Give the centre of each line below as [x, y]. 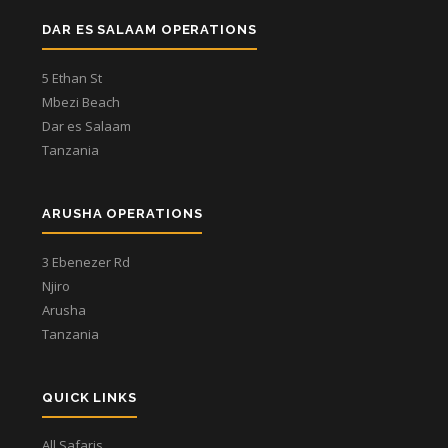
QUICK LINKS [90, 397]
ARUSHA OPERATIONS [122, 213]
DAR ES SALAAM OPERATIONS [149, 29]
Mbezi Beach [81, 102]
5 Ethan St [72, 78]
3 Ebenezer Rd [86, 262]
